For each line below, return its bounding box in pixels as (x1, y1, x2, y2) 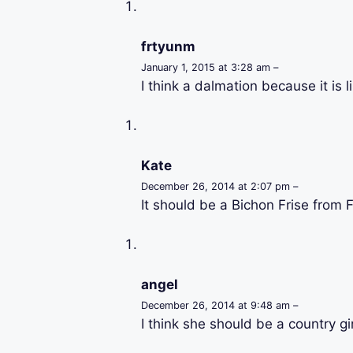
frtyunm (140, 38, 195, 54)
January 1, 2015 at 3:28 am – (140, 61, 278, 73)
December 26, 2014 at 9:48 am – (140, 299, 298, 311)
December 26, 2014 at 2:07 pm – (140, 180, 298, 192)
